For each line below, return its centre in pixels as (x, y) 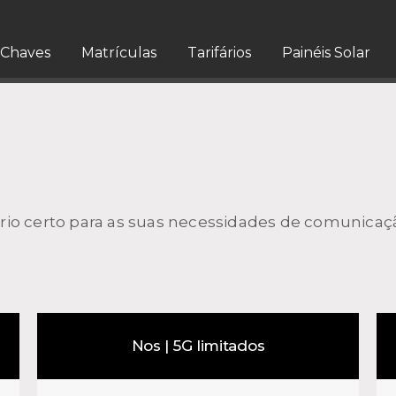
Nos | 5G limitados (198, 346)
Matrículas (119, 53)
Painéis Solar (327, 53)
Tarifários (220, 53)
